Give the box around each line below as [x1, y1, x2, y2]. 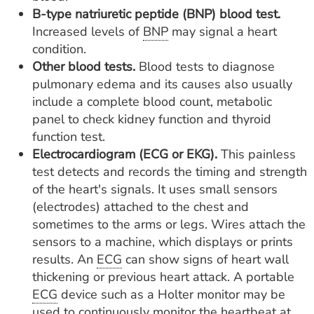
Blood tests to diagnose [135, 58, 275, 75]
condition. [32, 41, 86, 57]
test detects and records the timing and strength [32, 163, 307, 180]
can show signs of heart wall [122, 251, 289, 268]
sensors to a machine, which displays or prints [32, 233, 293, 250]
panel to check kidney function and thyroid [32, 111, 271, 128]
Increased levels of [32, 23, 143, 40]
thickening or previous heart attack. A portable [32, 268, 294, 285]
